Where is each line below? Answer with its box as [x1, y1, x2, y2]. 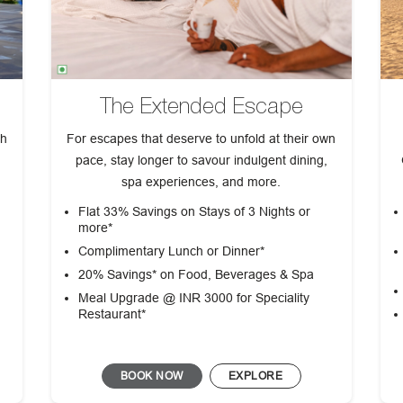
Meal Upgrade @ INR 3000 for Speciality [77, 291, 309, 306]
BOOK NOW [120, 369, 184, 383]
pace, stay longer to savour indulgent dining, [75, 153, 327, 168]
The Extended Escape [99, 94, 303, 119]
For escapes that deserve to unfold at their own [67, 131, 336, 147]
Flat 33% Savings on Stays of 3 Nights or [77, 204, 310, 219]
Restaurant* [77, 307, 146, 322]
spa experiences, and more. [121, 175, 282, 190]
